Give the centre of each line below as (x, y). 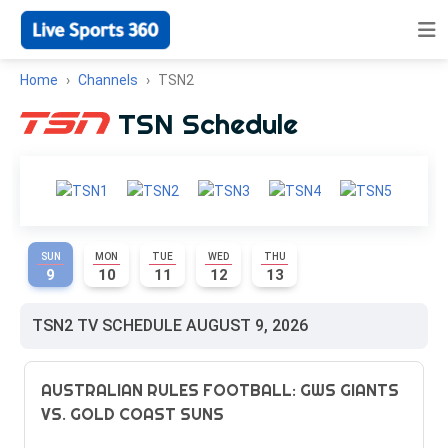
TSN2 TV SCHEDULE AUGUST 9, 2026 (170, 325)
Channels (108, 80)
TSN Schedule (208, 123)
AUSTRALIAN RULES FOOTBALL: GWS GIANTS (220, 390)
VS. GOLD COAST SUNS (132, 414)
